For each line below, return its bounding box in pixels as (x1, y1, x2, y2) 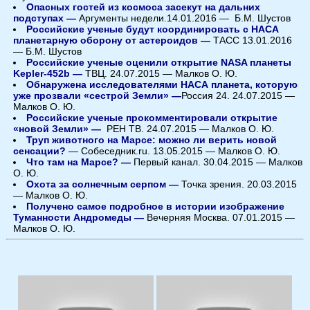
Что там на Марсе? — (26, 156, 134, 167)
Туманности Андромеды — (13, 212, 147, 223)
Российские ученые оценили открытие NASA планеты (26, 57, 291, 68)
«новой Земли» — (13, 123, 107, 134)
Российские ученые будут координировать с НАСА (26, 24, 279, 35)
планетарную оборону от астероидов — (13, 35, 210, 46)
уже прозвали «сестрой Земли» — (13, 90, 181, 101)
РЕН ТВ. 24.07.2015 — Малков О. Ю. (107, 123, 274, 134)
